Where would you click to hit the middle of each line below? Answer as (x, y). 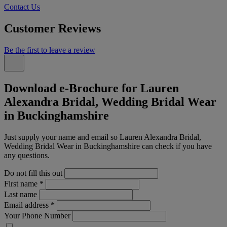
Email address (27, 205)
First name (22, 183)
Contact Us (22, 7)
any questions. (27, 155)
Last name (21, 194)
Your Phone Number (37, 215)
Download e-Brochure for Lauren (91, 88)
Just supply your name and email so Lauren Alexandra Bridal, (103, 137)
